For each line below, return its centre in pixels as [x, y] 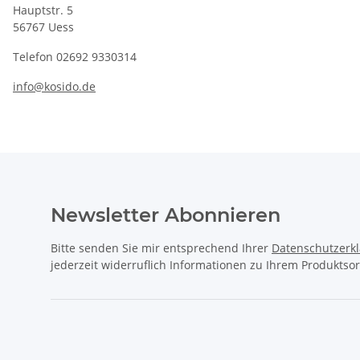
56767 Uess [43, 27]
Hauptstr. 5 [43, 10]
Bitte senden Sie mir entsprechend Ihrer [161, 248]
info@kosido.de [54, 87]
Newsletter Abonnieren [166, 215]
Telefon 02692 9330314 [75, 57]
